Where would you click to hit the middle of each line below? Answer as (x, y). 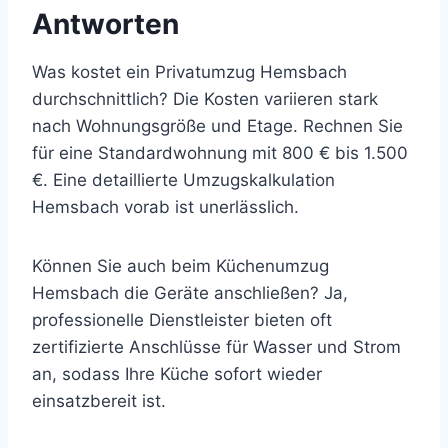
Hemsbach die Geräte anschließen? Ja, (190, 292)
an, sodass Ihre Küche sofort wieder (177, 373)
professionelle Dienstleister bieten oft (182, 319)
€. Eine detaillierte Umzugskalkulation (183, 179)
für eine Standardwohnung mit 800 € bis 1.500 (220, 152)
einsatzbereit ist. (99, 400)
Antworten (105, 23)
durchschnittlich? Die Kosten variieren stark (205, 98)
